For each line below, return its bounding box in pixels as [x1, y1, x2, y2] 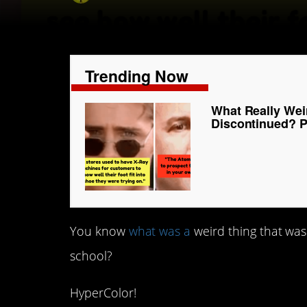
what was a [128, 223, 191, 239]
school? [70, 247, 112, 264]
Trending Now [85, 64, 188, 87]
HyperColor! [70, 284, 136, 302]
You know [70, 223, 129, 239]
